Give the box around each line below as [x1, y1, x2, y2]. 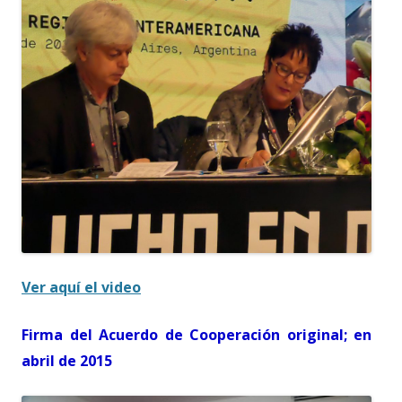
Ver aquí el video [22, 276, 141, 297]
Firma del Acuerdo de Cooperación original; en [22, 324, 371, 345]
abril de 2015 [22, 350, 112, 371]
